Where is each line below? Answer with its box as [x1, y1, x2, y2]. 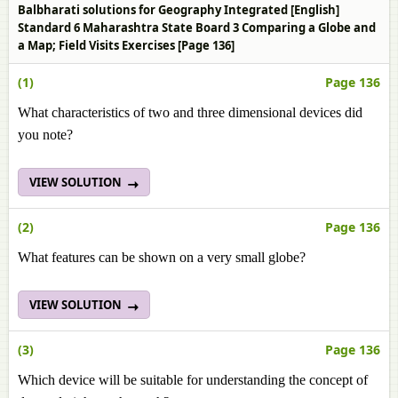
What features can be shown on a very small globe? [18, 250, 306, 265]
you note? [18, 127, 76, 142]
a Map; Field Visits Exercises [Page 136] [18, 37, 235, 53]
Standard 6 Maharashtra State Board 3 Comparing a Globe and [18, 20, 376, 36]
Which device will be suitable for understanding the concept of [18, 372, 368, 387]
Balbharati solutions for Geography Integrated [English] [18, 2, 339, 18]
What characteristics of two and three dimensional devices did [18, 105, 362, 120]
